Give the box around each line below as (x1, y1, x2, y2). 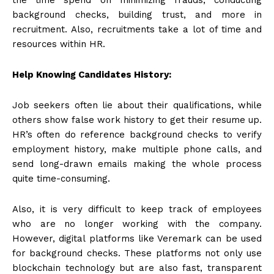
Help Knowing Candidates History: (12, 68, 171, 80)
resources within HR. (12, 38, 105, 50)
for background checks (12, 247, 118, 259)
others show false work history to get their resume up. (12, 114, 262, 125)
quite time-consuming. (12, 172, 110, 184)
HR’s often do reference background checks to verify (12, 128, 262, 140)
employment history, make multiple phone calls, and (12, 143, 262, 155)
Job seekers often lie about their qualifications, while (12, 99, 262, 111)
